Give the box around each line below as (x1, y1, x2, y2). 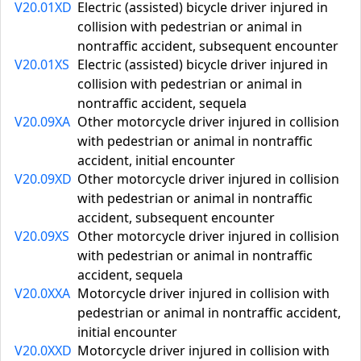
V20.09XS (15, 227, 69, 245)
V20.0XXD (15, 342, 72, 359)
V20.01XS (15, 56, 69, 73)
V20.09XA (15, 113, 70, 131)
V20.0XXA (15, 284, 70, 302)
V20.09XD (15, 170, 72, 188)
